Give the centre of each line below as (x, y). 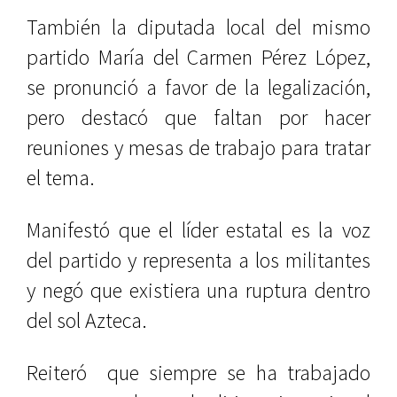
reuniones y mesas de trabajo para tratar (198, 148)
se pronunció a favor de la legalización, (198, 87)
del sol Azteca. (87, 320)
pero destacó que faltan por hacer (198, 117)
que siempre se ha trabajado (234, 373)
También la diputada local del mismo (198, 27)
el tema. (61, 178)
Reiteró (57, 373)
